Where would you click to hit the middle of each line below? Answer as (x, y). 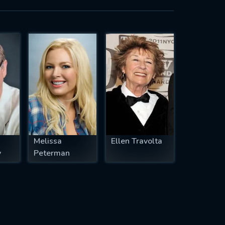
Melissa (48, 141)
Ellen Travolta (137, 141)
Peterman (52, 153)
